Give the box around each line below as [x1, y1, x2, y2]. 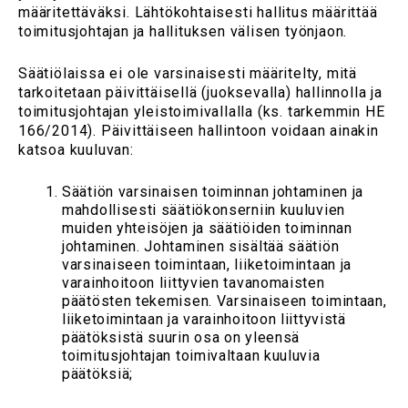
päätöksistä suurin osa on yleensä [62, 328, 301, 346]
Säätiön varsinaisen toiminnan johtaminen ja [62, 182, 364, 200]
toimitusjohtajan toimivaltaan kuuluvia [62, 346, 321, 364]
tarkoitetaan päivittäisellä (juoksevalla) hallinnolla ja [18, 84, 382, 102]
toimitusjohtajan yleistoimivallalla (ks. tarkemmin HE [18, 103, 385, 121]
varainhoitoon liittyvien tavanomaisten [62, 273, 325, 291]
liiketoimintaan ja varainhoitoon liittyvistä [62, 310, 346, 328]
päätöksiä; [62, 364, 133, 382]
